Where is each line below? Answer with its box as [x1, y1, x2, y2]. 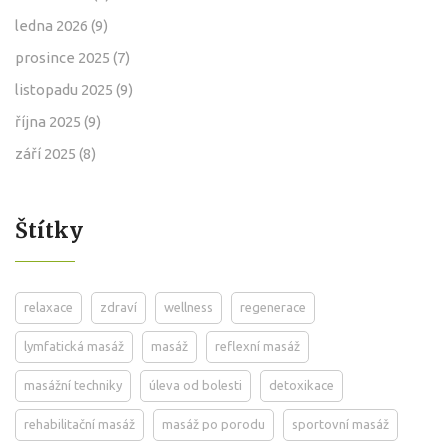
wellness [164, 299, 213, 314]
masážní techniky [24, 377, 122, 392]
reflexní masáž [215, 338, 300, 353]
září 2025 [15, 144, 79, 162]
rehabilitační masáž [24, 416, 135, 431]
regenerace [240, 299, 306, 314]
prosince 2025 [15, 48, 113, 66]
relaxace [24, 299, 73, 314]
